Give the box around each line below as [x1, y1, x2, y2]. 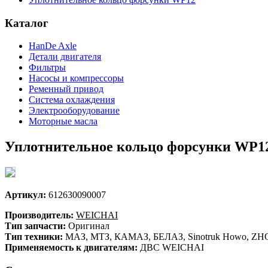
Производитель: [5, 210, 74, 221]
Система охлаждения [29, 95, 115, 105]
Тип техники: [5, 232, 63, 242]
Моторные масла [29, 116, 98, 127]
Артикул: [5, 190, 46, 200]
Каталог [5, 16, 48, 29]
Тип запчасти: [5, 221, 66, 232]
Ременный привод [29, 84, 103, 95]
